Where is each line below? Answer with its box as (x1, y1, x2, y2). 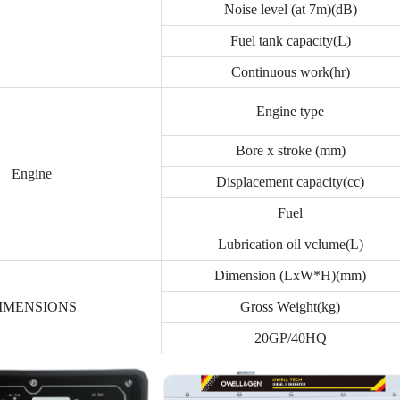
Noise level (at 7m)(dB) (223, 2, 357, 18)
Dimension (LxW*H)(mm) (214, 268, 367, 284)
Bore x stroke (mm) (235, 143, 346, 159)
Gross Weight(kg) (240, 299, 341, 315)
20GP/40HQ (254, 330, 327, 346)
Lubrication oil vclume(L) (217, 237, 363, 253)
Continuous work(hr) (230, 64, 350, 80)
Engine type (256, 104, 325, 120)
